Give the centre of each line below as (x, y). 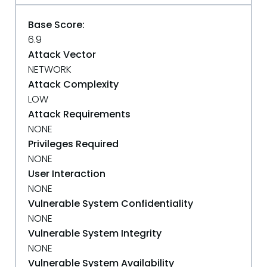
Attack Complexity (73, 84)
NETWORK (50, 69)
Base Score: (56, 25)
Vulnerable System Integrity (95, 233)
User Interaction (67, 174)
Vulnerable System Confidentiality (111, 204)
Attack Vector (62, 55)
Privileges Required (73, 144)
